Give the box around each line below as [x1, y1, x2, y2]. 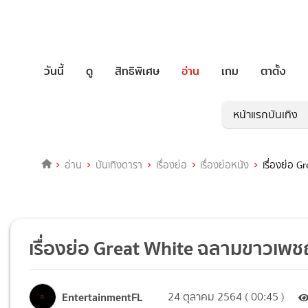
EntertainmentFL [62, 287, 143, 306]
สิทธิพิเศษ [115, 62, 159, 80]
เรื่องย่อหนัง [200, 157, 250, 173]
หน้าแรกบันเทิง [233, 107, 298, 123]
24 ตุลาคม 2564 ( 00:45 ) [168, 289, 285, 305]
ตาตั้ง [261, 62, 286, 80]
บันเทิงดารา [95, 157, 142, 173]
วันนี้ [44, 62, 64, 80]
